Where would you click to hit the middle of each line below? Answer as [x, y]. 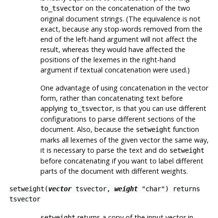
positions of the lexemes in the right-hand [108, 60]
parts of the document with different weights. [114, 171]
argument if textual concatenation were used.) [115, 70]
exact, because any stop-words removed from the [121, 29]
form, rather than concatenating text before [111, 98]
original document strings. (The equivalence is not [120, 19]
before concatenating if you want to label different [122, 161]
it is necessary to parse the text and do [105, 150]
